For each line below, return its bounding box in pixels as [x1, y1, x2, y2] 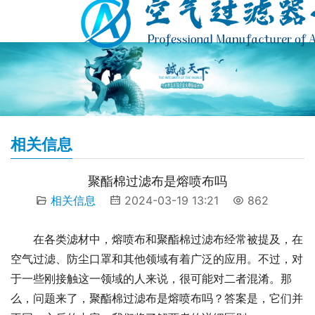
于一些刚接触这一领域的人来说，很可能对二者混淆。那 [11, 271, 292, 285]
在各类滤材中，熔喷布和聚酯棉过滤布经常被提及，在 [33, 232, 303, 246]
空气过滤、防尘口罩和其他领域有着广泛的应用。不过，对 [11, 252, 303, 266]
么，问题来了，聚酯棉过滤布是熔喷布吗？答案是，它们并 [11, 291, 303, 305]
